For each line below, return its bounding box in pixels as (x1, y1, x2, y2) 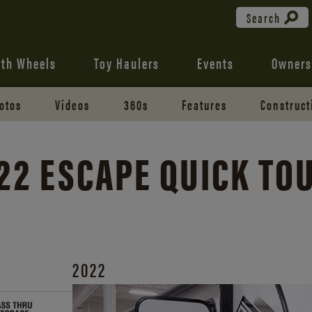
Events (196, 52, 234, 73)
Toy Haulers (93, 52, 159, 73)
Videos (55, 94, 91, 114)
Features (181, 94, 227, 114)
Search (247, 8, 281, 27)
